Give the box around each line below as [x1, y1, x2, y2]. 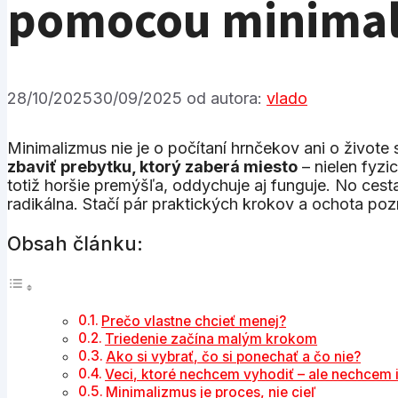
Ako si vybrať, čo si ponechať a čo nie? [106, 347, 362, 365]
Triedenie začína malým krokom [105, 330, 318, 347]
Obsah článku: [7, 232, 143, 256]
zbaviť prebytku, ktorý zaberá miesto [7, 156, 298, 176]
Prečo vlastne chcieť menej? [101, 312, 287, 330]
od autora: [187, 88, 267, 107]
